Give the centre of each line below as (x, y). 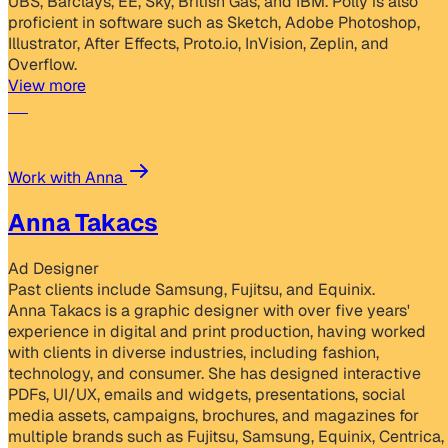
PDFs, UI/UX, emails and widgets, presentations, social (206, 395)
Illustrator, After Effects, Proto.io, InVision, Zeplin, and (198, 43)
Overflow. (42, 64)
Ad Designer (53, 269)
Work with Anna (67, 177)
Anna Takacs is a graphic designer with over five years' (209, 311)
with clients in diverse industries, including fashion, (193, 353)
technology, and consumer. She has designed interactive (214, 374)
